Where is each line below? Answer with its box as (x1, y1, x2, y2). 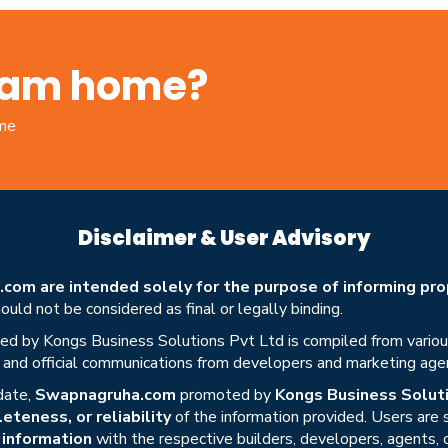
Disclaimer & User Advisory (77, 224, 371, 253)
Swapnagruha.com (35, 384, 176, 407)
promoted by (176, 384, 275, 407)
